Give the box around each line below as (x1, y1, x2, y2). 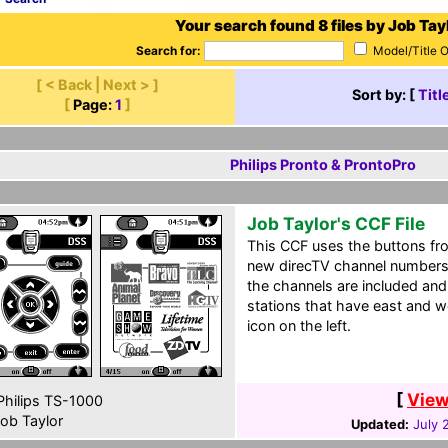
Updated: (351, 416, 409, 432)
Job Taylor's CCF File (247, 213, 425, 234)
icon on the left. (247, 317, 351, 334)
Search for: (136, 44, 201, 58)
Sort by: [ (352, 86, 418, 103)
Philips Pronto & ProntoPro (229, 156, 416, 173)
